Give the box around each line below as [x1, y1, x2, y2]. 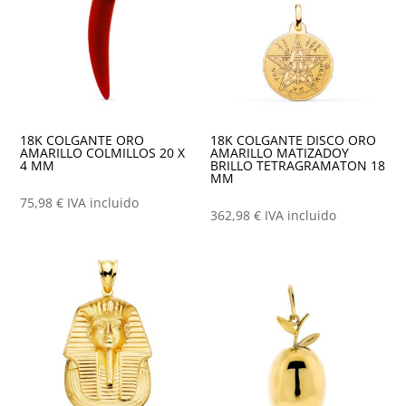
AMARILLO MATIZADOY [210, 144, 350, 162]
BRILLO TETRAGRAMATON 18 [210, 157, 386, 175]
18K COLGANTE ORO [20, 131, 145, 150]
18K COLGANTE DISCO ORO [210, 131, 377, 150]
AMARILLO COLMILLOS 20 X [20, 144, 186, 162]
